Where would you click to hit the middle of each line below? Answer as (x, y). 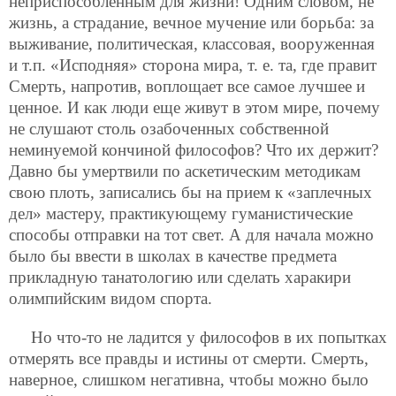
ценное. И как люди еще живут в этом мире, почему (194, 108)
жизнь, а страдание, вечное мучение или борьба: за (191, 23)
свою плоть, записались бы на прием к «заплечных (190, 193)
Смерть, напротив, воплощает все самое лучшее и (187, 87)
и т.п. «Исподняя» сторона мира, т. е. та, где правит (193, 65)
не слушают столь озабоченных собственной (169, 129)
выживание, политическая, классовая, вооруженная (192, 44)
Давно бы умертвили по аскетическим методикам (185, 171)
